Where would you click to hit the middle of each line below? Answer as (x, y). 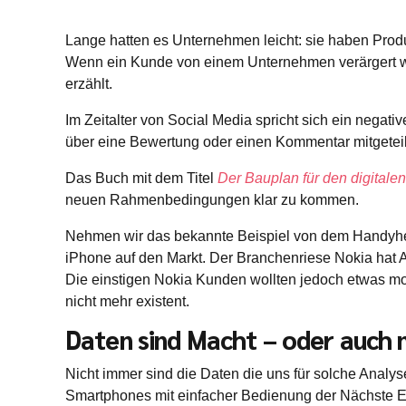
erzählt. (89, 84)
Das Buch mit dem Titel (140, 179)
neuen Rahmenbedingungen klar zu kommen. (212, 200)
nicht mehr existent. (127, 302)
